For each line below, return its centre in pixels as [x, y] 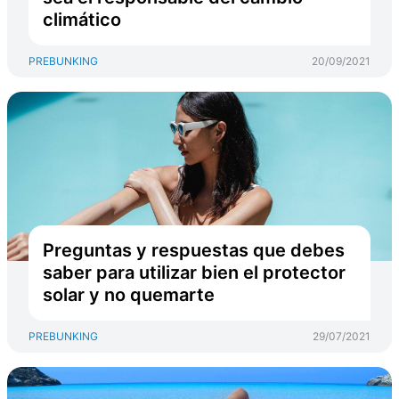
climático [82, 20]
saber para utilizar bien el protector [194, 273]
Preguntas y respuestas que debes [194, 250]
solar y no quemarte [129, 295]
